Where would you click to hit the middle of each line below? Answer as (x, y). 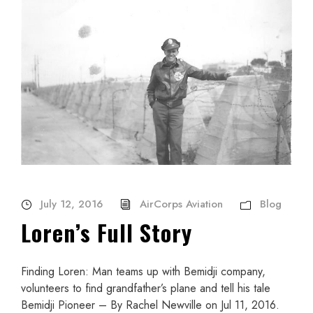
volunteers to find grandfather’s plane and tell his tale (146, 288)
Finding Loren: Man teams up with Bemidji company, (143, 271)
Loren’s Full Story (107, 232)
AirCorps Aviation (181, 204)
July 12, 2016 (72, 204)
